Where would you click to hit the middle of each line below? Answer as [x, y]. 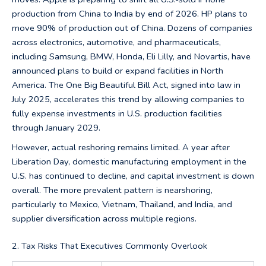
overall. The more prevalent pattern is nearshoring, [112, 190]
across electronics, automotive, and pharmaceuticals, [116, 42]
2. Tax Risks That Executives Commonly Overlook [110, 246]
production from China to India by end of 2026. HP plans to [130, 14]
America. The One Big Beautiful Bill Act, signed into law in [126, 85]
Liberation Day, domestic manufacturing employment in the [129, 161]
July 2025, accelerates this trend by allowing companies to [128, 99]
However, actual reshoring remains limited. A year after [121, 147]
